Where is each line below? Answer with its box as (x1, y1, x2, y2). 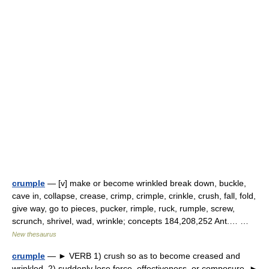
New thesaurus (12, 231, 56, 238)
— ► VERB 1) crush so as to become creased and (45, 251, 240, 261)
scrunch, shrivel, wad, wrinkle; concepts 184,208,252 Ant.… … (12, 216, 253, 226)
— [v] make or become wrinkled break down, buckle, (45, 178, 246, 188)
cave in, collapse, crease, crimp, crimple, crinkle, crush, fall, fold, (12, 191, 256, 201)
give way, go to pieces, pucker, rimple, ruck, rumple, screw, (12, 204, 235, 213)
